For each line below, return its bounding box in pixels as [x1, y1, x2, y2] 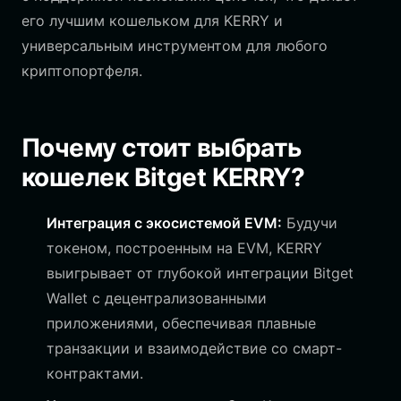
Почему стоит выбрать [21, 132, 302, 163]
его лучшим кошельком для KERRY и [21, 12, 283, 30]
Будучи [282, 214, 337, 232]
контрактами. [47, 364, 143, 382]
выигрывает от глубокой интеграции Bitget [47, 264, 354, 282]
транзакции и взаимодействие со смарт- [47, 339, 342, 357]
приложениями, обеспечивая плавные [47, 314, 316, 332]
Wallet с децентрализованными [47, 289, 267, 307]
